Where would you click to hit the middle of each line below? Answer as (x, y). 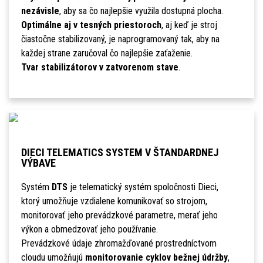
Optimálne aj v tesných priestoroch (91, 25)
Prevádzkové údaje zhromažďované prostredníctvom (119, 244)
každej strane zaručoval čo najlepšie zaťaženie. (107, 53)
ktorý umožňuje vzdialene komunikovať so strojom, (114, 201)
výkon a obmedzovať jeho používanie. (89, 230)
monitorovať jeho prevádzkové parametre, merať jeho (119, 215)
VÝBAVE (38, 163)
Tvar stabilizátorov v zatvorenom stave (100, 68)
